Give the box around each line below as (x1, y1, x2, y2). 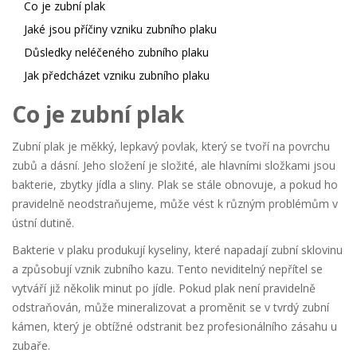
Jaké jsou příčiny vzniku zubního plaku (24, 22, 217, 37)
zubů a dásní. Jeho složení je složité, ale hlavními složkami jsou (12, 158, 335, 174)
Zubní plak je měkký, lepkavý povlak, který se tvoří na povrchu (12, 139, 330, 155)
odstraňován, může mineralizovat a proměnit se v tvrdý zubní (12, 300, 329, 316)
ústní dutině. (12, 215, 74, 231)
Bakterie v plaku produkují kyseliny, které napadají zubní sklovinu (12, 242, 343, 258)
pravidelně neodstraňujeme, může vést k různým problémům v (12, 196, 338, 212)
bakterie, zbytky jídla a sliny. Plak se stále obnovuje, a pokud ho (12, 177, 338, 193)
